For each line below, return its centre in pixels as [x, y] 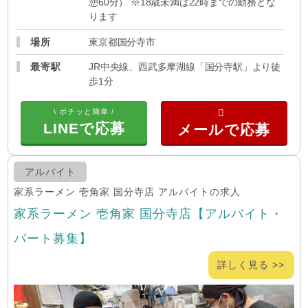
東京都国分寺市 [122, 42]
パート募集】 [53, 239]
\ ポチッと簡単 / [84, 112]
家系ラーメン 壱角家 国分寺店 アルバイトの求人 [128, 192]
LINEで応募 [84, 129]
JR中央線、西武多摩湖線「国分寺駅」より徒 [185, 66]
